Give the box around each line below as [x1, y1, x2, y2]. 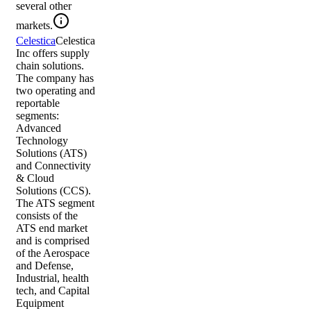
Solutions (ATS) [16, 147, 87, 160]
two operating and [16, 85, 95, 97]
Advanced [16, 122, 61, 135]
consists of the [16, 210, 78, 222]
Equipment [16, 297, 64, 310]
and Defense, [16, 260, 74, 272]
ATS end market [16, 222, 87, 235]
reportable [16, 97, 60, 110]
